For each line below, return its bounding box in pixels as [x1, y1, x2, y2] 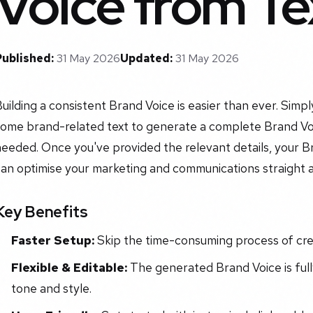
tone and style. [10, 279, 92, 296]
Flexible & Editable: [10, 259, 127, 275]
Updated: [120, 51, 173, 66]
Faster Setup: [10, 232, 94, 249]
